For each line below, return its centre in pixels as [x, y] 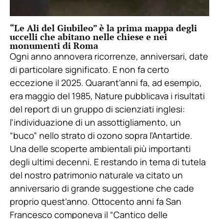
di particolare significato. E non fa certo [89, 70]
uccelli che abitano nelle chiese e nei [88, 37]
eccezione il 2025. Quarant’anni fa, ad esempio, [106, 83]
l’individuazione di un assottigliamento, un [95, 122]
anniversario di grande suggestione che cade [102, 188]
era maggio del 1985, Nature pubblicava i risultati [107, 96]
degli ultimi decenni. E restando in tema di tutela [108, 162]
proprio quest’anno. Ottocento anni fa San [96, 202]
